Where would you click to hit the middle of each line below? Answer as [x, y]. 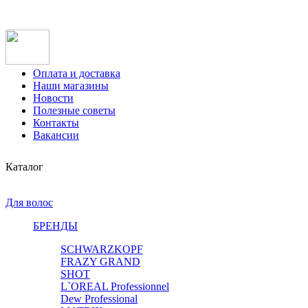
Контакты [56, 123]
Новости [53, 98]
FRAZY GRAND [100, 262]
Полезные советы [74, 110]
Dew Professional [99, 299]
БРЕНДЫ [55, 226]
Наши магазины [71, 86]
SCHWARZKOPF [102, 249]
